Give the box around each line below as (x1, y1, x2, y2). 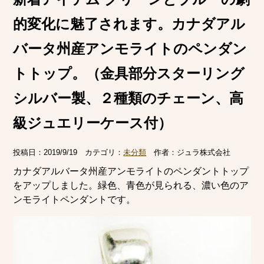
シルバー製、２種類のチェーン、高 (13, 90, 244, 107)
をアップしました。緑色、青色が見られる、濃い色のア (13, 180, 249, 190)
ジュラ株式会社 (177, 148, 231, 157)
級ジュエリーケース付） (13, 115, 173, 131)
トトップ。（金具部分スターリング (13, 65, 245, 82)
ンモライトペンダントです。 (13, 194, 136, 204)
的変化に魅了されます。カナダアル (13, 16, 246, 32)
